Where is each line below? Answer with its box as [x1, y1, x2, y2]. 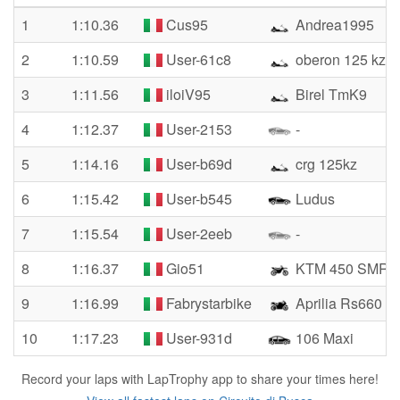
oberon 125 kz [292, 49, 386, 70]
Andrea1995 [292, 14, 374, 35]
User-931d [162, 328, 233, 348]
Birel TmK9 [292, 84, 367, 104]
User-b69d [162, 154, 233, 174]
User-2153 [162, 119, 233, 139]
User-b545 [162, 188, 233, 209]
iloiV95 [162, 84, 212, 104]
